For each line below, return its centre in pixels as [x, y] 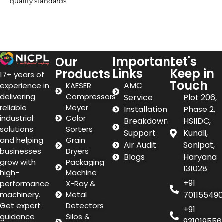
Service [138, 97]
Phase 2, [199, 109]
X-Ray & [81, 183]
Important [144, 61]
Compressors [91, 96]
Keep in [192, 73]
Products [82, 74]
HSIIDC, [197, 121]
